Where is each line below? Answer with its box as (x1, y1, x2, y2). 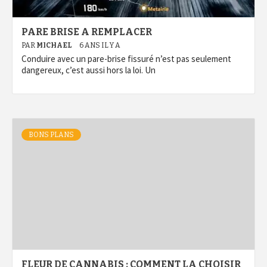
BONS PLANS (29, 131, 74, 139)
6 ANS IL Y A (79, 41, 120, 49)
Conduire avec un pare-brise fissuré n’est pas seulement (21, 53, 231, 64)
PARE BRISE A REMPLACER (21, 26, 152, 38)
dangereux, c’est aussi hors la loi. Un (21, 64, 156, 76)
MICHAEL (36, 41, 73, 49)
